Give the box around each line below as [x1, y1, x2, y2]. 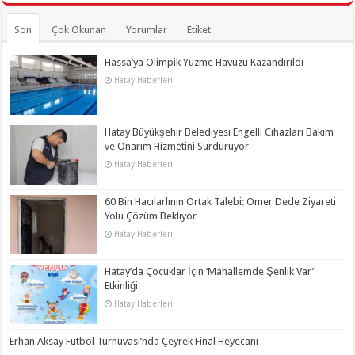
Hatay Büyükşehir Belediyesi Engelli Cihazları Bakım [105, 126, 334, 138]
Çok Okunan [52, 24, 107, 36]
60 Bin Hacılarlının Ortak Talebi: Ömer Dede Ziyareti [105, 196, 337, 208]
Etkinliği [105, 280, 139, 292]
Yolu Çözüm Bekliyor [105, 210, 197, 222]
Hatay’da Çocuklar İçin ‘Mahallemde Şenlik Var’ [105, 265, 315, 277]
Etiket [187, 24, 212, 36]
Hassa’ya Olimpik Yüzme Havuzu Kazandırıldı [105, 56, 304, 68]
